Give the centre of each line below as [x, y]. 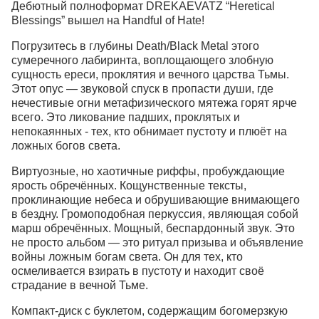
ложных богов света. [66, 145]
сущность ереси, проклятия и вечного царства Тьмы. [150, 74]
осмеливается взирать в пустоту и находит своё [138, 271]
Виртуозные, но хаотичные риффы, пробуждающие [148, 171]
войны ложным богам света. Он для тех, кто [127, 256]
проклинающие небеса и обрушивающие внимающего [156, 199]
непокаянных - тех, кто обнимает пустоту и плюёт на [149, 131]
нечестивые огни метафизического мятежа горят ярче [154, 103]
